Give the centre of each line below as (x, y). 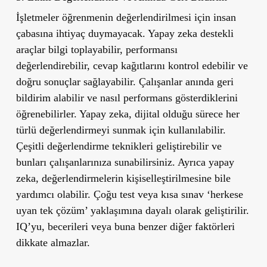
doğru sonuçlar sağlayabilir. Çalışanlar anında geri (125, 81)
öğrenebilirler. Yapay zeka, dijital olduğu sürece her (128, 114)
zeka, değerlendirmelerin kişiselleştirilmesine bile (123, 178)
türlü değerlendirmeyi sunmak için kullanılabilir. (121, 130)
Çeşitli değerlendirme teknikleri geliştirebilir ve (119, 146)
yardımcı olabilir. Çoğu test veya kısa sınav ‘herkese (129, 194)
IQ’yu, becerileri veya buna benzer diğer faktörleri (125, 226)
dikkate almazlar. (53, 242)
